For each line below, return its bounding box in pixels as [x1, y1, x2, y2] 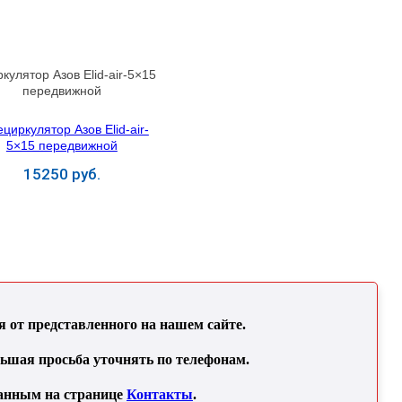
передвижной [22, 83, 101, 98]
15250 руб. [22, 164, 100, 183]
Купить [39, 197, 84, 214]
